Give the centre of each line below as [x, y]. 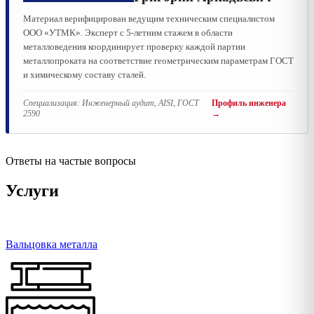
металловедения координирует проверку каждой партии [134, 46]
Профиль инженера [248, 103]
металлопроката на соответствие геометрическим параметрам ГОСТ [158, 60]
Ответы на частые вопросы [71, 161]
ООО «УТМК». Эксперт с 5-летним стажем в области [128, 32]
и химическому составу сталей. [84, 74]
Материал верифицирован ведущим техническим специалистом [149, 18]
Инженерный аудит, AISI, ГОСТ [141, 103]
